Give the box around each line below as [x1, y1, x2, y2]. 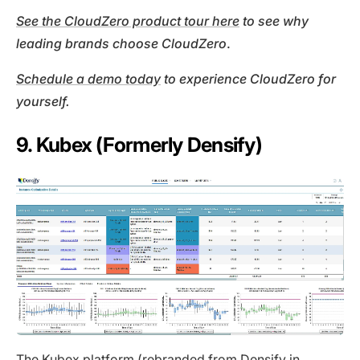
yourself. [16, 92, 70, 109]
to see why [243, 12, 309, 29]
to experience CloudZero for [164, 70, 336, 87]
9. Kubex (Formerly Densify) [16, 132, 262, 157]
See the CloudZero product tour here [16, 12, 239, 29]
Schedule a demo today [16, 70, 161, 87]
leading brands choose [16, 35, 158, 51]
